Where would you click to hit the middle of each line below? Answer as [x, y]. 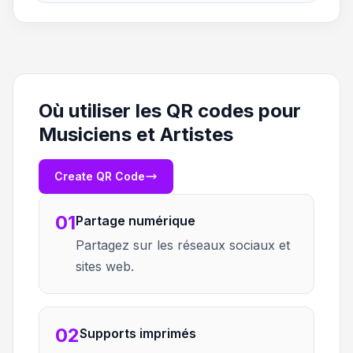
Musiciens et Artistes [136, 134]
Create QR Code [100, 176]
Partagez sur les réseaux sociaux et [183, 245]
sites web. [105, 266]
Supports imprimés [138, 333]
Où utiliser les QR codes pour [170, 111]
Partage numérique [136, 221]
